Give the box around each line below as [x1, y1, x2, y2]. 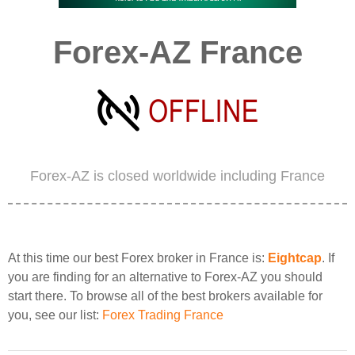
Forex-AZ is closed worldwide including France [30, 168, 325, 184]
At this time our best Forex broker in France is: [8, 251, 268, 265]
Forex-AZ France [52, 35, 303, 70]
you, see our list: [8, 308, 102, 322]
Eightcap [268, 251, 322, 265]
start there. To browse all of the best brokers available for [8, 289, 323, 303]
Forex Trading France [102, 308, 223, 322]
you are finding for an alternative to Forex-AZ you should [8, 270, 323, 284]
